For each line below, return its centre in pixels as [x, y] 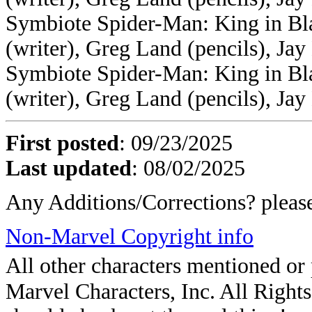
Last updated [69, 168]
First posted [62, 143]
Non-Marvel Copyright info [130, 236]
